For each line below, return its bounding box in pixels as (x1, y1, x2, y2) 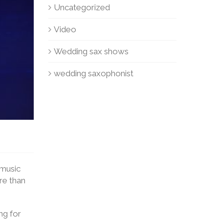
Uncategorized (53, 2, 110, 12)
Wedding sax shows (53, 46, 129, 56)
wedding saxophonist (53, 68, 133, 78)
